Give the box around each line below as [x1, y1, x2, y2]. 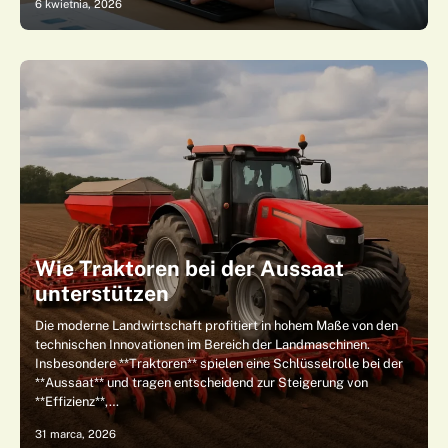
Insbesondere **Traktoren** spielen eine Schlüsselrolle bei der [35, 356, 403, 371]
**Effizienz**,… [35, 394, 119, 409]
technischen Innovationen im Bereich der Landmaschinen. [35, 337, 370, 352]
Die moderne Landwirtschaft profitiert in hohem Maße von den [35, 318, 398, 333]
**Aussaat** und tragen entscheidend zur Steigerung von [35, 375, 368, 390]
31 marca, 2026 [35, 427, 116, 441]
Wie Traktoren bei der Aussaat [35, 256, 344, 281]
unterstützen [35, 281, 169, 306]
